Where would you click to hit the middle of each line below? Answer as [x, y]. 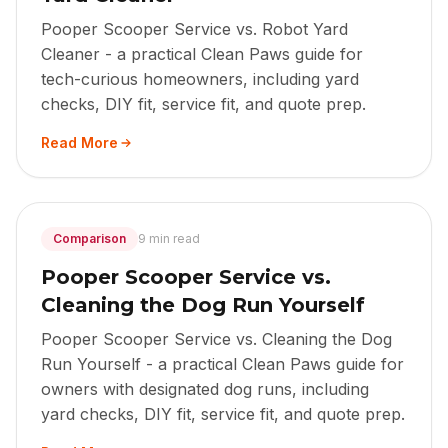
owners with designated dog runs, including [205, 389]
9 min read [169, 239]
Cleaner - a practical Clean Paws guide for [202, 54]
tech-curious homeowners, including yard [200, 79]
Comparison [89, 239]
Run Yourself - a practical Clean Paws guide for [222, 364]
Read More [79, 143]
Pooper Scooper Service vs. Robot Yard [194, 29]
